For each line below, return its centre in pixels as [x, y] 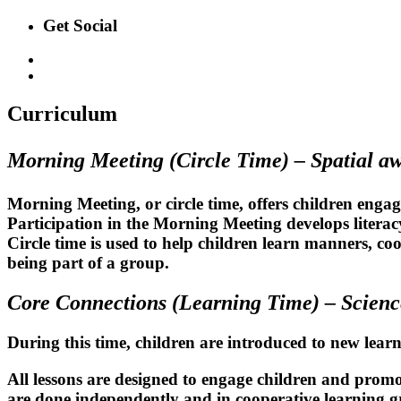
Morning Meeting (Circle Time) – [159, 161]
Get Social [80, 25]
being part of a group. [88, 263]
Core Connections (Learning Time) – [174, 303]
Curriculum [62, 114]
